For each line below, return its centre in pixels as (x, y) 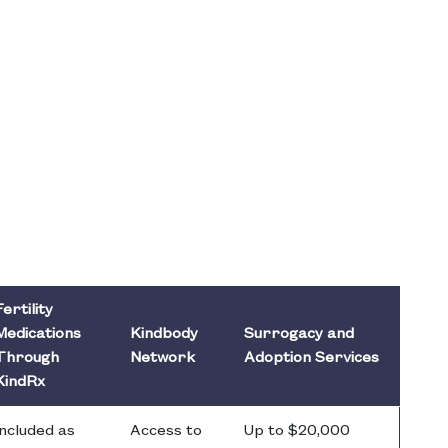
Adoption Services (311, 358)
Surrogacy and (299, 334)
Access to (166, 431)
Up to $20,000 (297, 431)
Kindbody (164, 334)
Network (162, 358)
